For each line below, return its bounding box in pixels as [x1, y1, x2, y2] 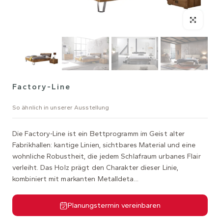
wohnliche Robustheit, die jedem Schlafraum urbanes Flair [12, 152, 201, 161]
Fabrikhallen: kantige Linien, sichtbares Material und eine [12, 140, 195, 150]
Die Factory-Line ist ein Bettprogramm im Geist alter [12, 129, 185, 138]
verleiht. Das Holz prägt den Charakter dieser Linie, [12, 163, 179, 172]
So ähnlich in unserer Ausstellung [12, 104, 110, 111]
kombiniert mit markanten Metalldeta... [12, 174, 138, 184]
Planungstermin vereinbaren [68, 201, 161, 210]
